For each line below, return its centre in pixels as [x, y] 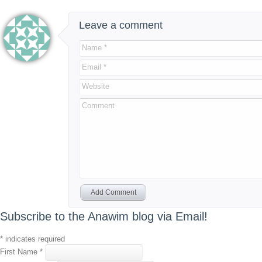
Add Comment [113, 192]
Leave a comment [121, 25]
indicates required [34, 239]
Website [96, 87]
